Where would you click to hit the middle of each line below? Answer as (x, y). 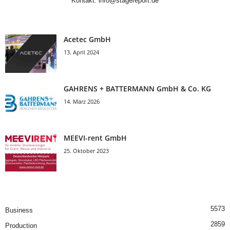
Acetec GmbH (87, 39)
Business (19, 210)
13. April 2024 (81, 52)
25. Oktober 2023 (86, 151)
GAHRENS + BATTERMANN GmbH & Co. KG (137, 89)
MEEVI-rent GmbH (95, 138)
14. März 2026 (82, 101)
